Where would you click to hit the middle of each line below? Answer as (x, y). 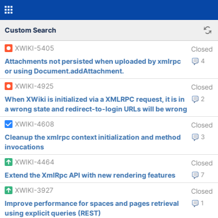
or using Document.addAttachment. (64, 71)
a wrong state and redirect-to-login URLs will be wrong (96, 109)
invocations (24, 147)
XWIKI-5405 (35, 48)
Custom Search (30, 30)
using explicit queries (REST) (53, 213)
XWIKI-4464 (35, 162)
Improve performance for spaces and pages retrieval (92, 203)
